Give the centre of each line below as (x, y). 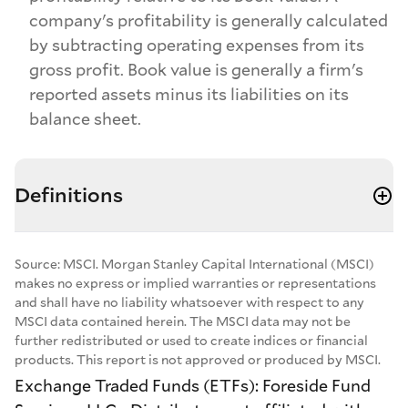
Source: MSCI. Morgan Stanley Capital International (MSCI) (194, 264)
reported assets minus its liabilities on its (189, 93)
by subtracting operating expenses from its (197, 44)
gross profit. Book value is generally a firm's (196, 69)
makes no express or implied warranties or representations (195, 283)
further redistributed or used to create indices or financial (191, 341)
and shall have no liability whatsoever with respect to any (189, 302)
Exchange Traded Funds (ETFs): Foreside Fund (193, 385)
